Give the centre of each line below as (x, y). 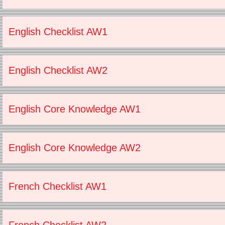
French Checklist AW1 (58, 186)
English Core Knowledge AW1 (75, 109)
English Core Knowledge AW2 (75, 148)
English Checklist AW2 (58, 70)
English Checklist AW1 (58, 32)
